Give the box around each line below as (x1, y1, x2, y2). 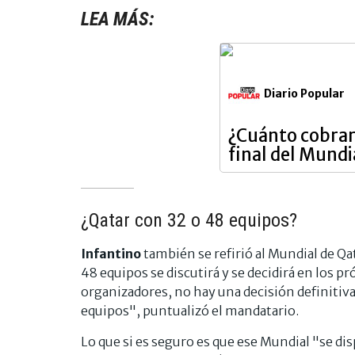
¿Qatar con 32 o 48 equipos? (81, 208, 297, 231)
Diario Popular (264, 86, 345, 101)
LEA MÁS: (81, 7, 155, 30)
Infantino (81, 245, 141, 261)
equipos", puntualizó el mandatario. (81, 302, 299, 319)
